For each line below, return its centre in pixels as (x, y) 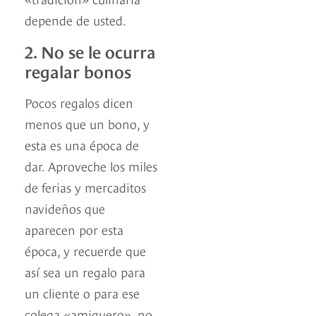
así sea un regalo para (85, 272)
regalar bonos (78, 71)
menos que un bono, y (87, 123)
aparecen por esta (74, 229)
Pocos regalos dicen (79, 102)
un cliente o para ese (82, 293)
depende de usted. (75, 20)
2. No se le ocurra (90, 51)
